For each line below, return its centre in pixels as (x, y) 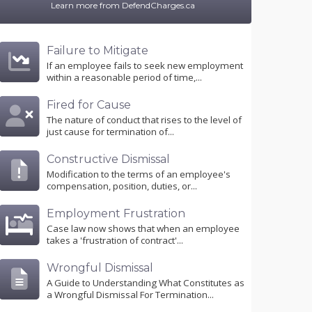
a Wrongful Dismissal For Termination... (130, 295)
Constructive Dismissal (108, 159)
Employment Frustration (116, 213)
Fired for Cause (89, 105)
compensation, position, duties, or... (122, 186)
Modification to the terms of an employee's (139, 174)
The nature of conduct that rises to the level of (144, 120)
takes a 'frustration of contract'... (115, 241)
